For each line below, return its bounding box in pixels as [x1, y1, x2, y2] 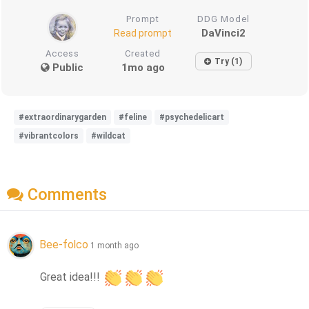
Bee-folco [39, 237, 88, 251]
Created [125, 48, 161, 59]
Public [50, 61, 84, 74]
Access [45, 48, 79, 59]
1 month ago [90, 240, 139, 250]
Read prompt [114, 28, 172, 39]
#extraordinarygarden [19, 112, 106, 123]
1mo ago [121, 61, 165, 74]
